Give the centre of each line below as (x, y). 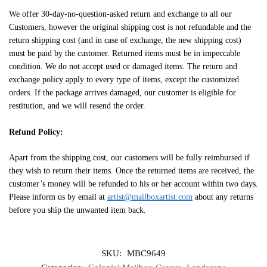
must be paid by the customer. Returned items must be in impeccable (125, 53)
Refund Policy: (36, 132)
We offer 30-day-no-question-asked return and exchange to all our (120, 14)
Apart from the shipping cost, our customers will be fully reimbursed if (129, 158)
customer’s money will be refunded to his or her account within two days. (133, 184)
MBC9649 (146, 254)
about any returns (223, 197)
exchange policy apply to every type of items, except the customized (124, 79)
